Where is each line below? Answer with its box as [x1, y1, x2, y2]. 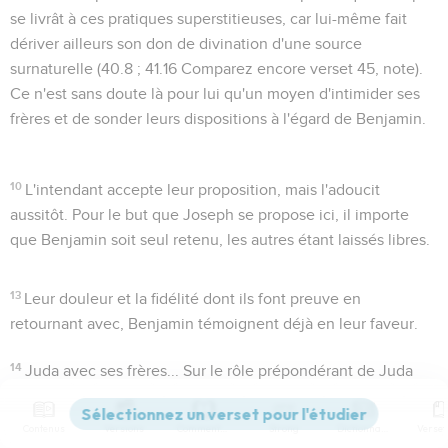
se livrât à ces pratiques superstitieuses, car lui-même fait [10, 10, 407, 27]
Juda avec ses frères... [25, 362, 180, 379]
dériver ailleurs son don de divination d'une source [10, 35, 362, 52]
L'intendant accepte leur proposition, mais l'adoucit [25, 181, 381, 198]
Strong [269, 422, 299, 435]
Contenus [23, 422, 65, 435]
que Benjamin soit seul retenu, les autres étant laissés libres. [10, 231, 430, 248]
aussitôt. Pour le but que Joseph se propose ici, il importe [10, 206, 409, 223]
